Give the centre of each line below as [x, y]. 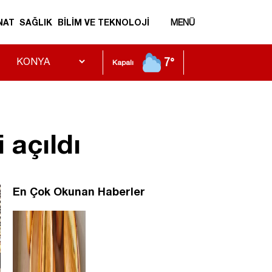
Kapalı [123, 63]
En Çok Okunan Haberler [79, 192]
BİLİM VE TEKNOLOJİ [103, 22]
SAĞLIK [36, 22]
